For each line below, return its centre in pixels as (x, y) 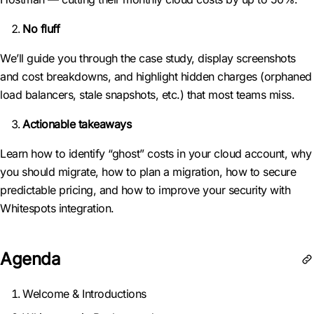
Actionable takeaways (77, 124)
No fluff (41, 29)
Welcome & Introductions (86, 294)
